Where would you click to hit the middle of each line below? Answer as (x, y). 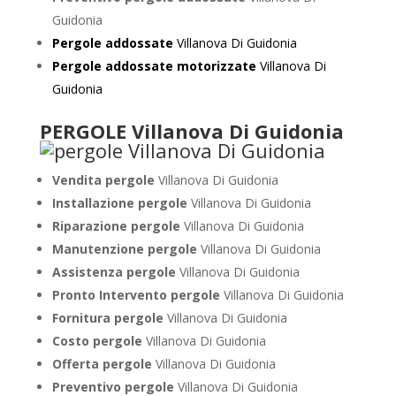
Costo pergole (99, 341)
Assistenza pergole (115, 272)
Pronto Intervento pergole (137, 295)
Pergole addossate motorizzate (154, 66)
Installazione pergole (121, 203)
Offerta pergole (103, 364)
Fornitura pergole (109, 318)
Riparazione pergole (118, 226)
